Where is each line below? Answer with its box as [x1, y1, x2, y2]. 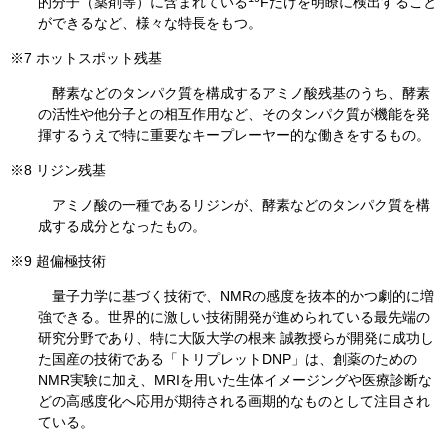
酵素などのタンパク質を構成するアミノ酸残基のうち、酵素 [38, 85, 430, 102]
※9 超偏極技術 [10, 253, 106, 270]
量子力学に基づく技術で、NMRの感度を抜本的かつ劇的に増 [38, 288, 434, 305]
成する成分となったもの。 [38, 218, 206, 235]
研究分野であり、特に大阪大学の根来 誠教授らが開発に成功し [38, 330, 434, 347]
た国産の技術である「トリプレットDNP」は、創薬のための [38, 351, 417, 368]
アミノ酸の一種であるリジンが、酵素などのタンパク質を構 [38, 197, 430, 214]
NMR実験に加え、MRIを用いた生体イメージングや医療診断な [38, 372, 432, 389]
